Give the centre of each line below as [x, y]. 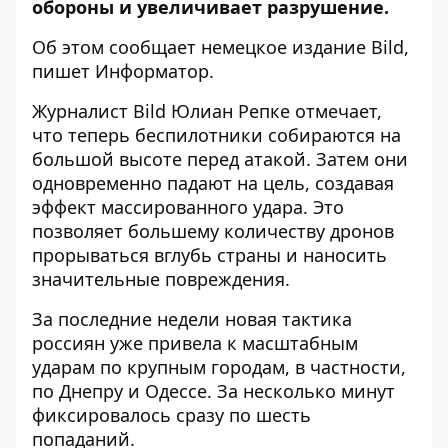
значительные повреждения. [161, 279]
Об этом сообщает [116, 47]
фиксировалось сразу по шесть [171, 415]
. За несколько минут [301, 391]
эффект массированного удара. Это [188, 207]
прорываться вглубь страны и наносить [209, 255]
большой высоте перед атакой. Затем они [220, 159]
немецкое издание [283, 47]
